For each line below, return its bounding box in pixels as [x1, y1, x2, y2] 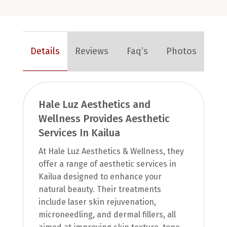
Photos [166, 46, 197, 57]
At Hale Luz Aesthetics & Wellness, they [38, 146, 184, 156]
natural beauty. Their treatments [38, 184, 161, 194]
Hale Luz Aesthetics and [38, 98, 150, 110]
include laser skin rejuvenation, [38, 197, 156, 207]
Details [30, 45, 60, 57]
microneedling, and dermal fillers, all [38, 209, 176, 219]
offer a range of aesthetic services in [38, 159, 176, 169]
